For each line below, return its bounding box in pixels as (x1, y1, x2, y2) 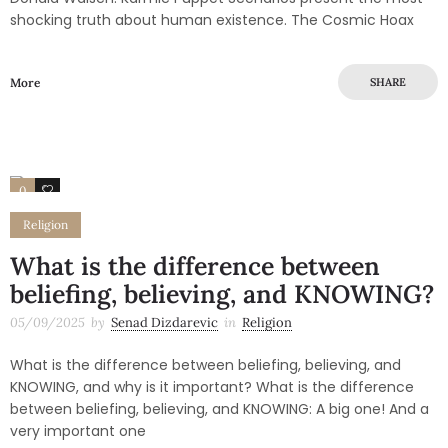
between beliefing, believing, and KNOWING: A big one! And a (10, 398, 429, 419)
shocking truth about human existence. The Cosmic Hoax (10, 9, 414, 30)
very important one (10, 420, 146, 441)
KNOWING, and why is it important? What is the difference (10, 376, 414, 397)
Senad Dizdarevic (111, 313, 218, 331)
